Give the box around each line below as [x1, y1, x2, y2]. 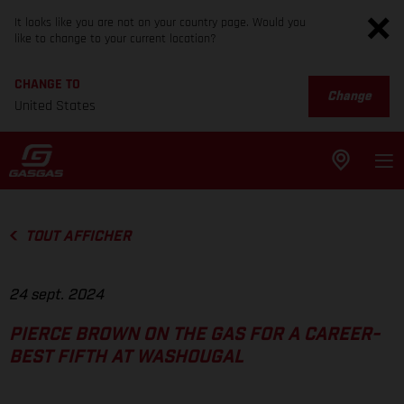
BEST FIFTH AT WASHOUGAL [9, 348, 243, 367]
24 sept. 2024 [9, 288, 104, 303]
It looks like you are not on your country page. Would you [14, 14, 306, 31]
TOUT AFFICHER [24, 229, 131, 243]
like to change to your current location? [14, 31, 216, 47]
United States [14, 96, 96, 115]
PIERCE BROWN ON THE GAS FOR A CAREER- [9, 326, 380, 344]
